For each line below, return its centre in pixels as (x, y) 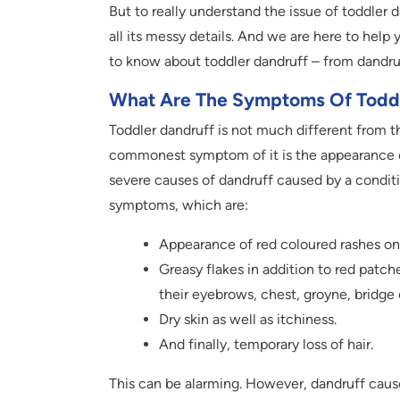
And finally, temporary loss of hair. (266, 345)
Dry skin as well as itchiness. (248, 320)
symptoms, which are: (179, 205)
